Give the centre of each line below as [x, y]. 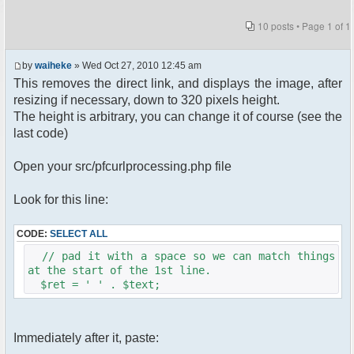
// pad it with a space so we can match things [181, 256]
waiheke [53, 66]
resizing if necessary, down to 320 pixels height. [147, 100]
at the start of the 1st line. [119, 271]
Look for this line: [61, 200]
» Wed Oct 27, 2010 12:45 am [137, 66]
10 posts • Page [292, 26]
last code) [41, 134]
